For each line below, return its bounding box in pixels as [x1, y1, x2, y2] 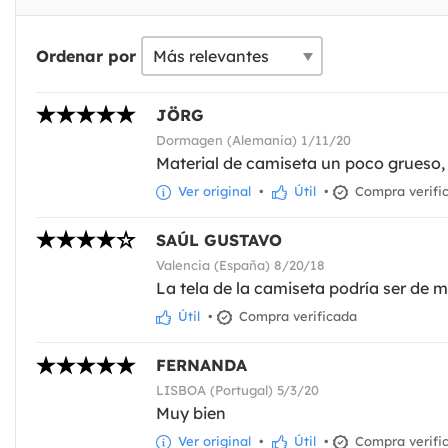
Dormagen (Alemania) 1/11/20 [156, 131, 351, 148]
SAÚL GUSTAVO [156, 229, 282, 250]
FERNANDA [156, 354, 247, 375]
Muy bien [156, 402, 226, 423]
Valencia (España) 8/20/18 [156, 256, 325, 273]
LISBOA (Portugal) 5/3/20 [156, 381, 319, 398]
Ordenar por [36, 45, 136, 66]
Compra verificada [235, 307, 357, 324]
